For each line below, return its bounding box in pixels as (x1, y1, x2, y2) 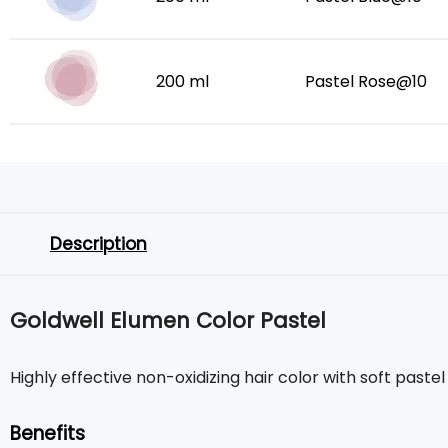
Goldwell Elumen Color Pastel (10, 306, 326, 335)
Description (50, 232, 147, 256)
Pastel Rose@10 (305, 70, 427, 93)
